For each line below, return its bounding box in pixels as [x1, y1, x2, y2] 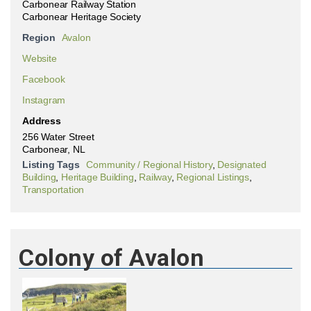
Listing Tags [22, 158, 80, 170]
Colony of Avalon [19, 243, 204, 271]
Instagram [22, 94, 66, 106]
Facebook [22, 73, 65, 85]
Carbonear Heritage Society [22, 10, 141, 22]
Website [22, 52, 57, 64]
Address [22, 115, 61, 126]
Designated [217, 158, 267, 170]
